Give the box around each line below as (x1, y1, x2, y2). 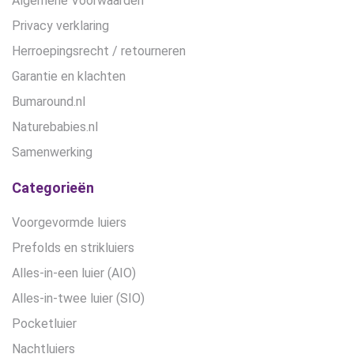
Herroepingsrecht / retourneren (12, 43, 186, 59)
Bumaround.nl (12, 94, 85, 110)
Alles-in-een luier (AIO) (12, 265, 136, 281)
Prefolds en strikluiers (12, 240, 134, 256)
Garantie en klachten (12, 69, 126, 85)
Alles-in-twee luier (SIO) (12, 291, 145, 307)
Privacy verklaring (12, 18, 109, 34)
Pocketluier (12, 316, 77, 332)
